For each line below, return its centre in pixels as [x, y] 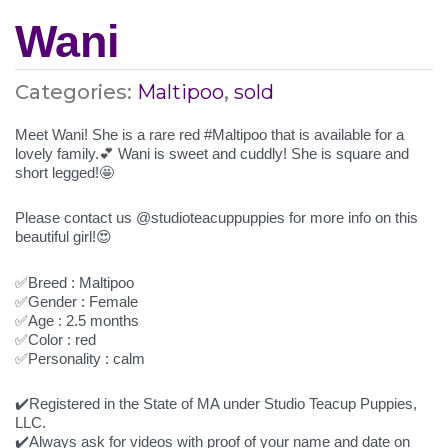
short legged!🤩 [64, 172]
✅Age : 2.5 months [77, 320]
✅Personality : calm [80, 358]
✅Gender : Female [76, 301]
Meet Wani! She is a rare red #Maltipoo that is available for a [209, 134]
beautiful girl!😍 [63, 237]
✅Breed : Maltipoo [74, 282]
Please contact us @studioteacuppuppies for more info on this [216, 218]
